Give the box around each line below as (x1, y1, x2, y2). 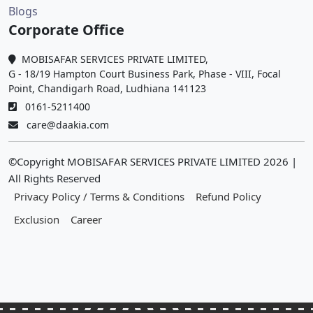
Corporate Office (8, 20, 124, 40)
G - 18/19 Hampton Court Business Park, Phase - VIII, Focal (8, 67, 281, 81)
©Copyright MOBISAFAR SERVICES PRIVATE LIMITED (8, 154, 261, 169)
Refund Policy (196, 189, 261, 204)
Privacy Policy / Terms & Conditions (14, 189, 184, 204)
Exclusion (14, 212, 59, 227)
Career (71, 212, 102, 227)
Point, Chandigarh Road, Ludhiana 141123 (8, 82, 206, 96)
